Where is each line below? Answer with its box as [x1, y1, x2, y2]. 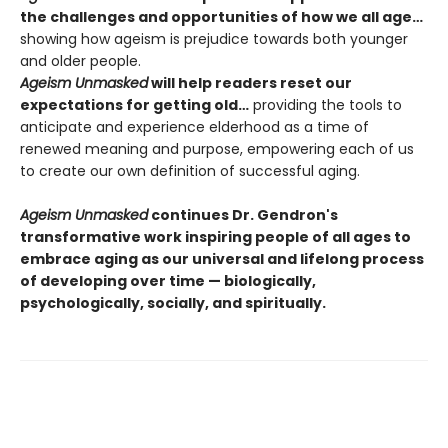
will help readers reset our [148, 72, 352, 93]
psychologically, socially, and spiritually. [20, 292, 326, 313]
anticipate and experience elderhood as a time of [20, 116, 369, 137]
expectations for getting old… [20, 94, 249, 115]
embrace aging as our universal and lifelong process [20, 248, 424, 269]
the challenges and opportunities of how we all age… [20, 6, 423, 27]
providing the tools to [249, 94, 402, 115]
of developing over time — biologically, [20, 270, 316, 291]
